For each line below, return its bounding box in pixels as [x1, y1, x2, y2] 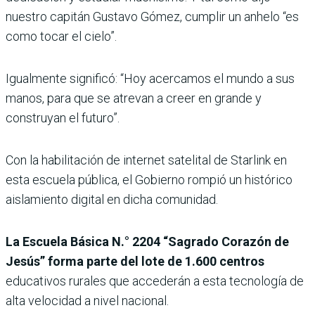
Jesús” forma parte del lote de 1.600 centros [6, 254, 264, 269]
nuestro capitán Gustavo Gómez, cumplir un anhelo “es [6, 9, 299, 25]
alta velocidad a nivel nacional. [6, 293, 169, 309]
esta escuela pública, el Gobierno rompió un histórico [6, 172, 292, 188]
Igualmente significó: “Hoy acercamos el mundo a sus [6, 71, 295, 86]
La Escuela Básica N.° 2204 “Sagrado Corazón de [6, 234, 289, 250]
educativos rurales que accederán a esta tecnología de [6, 274, 304, 289]
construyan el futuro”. [6, 110, 120, 126]
